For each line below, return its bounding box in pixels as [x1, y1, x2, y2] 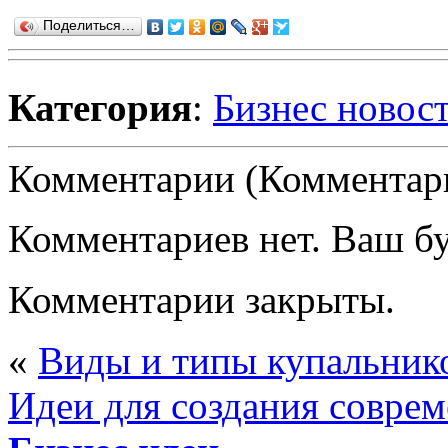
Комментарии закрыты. [8, 277, 395, 321]
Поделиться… [43, 17, 135, 33]
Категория [8, 85, 192, 129]
